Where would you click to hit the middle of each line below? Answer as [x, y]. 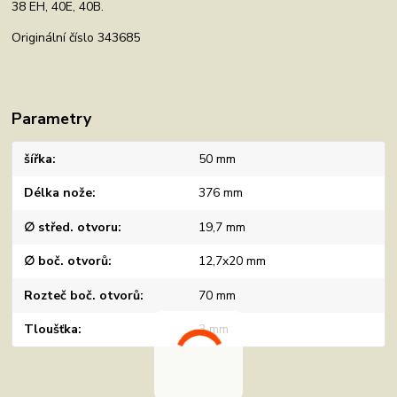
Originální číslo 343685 [76, 38]
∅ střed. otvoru [71, 227]
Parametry [52, 119]
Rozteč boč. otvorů [82, 295]
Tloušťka [51, 330]
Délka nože [58, 193]
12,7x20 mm [232, 261]
